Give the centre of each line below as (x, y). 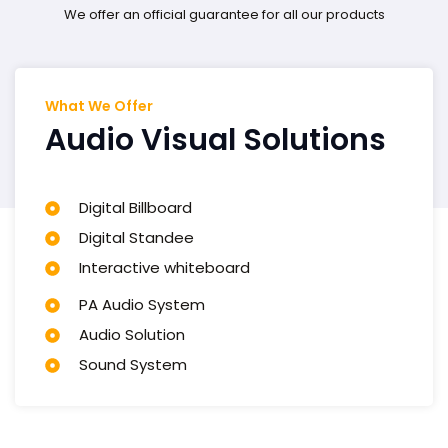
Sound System (132, 364)
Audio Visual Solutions (215, 140)
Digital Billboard (135, 207)
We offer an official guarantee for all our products (224, 14)
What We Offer (99, 106)
